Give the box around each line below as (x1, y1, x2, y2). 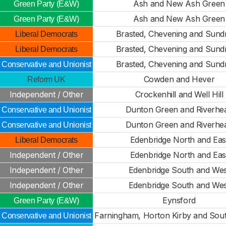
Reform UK (27, 75, 66, 84)
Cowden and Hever (143, 74, 215, 84)
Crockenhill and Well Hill (135, 89, 223, 99)
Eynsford (162, 195, 196, 205)
